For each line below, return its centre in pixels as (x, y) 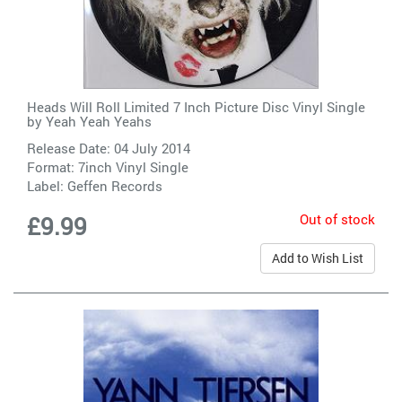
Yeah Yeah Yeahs (99, 121)
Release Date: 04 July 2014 (109, 148)
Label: (47, 185)
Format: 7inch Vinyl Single (108, 166)
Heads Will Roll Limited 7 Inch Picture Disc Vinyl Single (196, 106)
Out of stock (337, 218)
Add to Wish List (318, 258)
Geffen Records (115, 185)
